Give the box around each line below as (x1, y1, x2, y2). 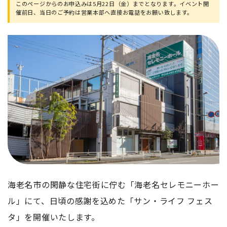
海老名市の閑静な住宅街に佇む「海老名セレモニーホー (8, 178, 219, 191)
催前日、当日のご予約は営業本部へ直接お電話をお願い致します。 (16, 8, 193, 16)
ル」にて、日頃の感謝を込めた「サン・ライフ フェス (8, 195, 213, 207)
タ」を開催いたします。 (8, 211, 100, 223)
